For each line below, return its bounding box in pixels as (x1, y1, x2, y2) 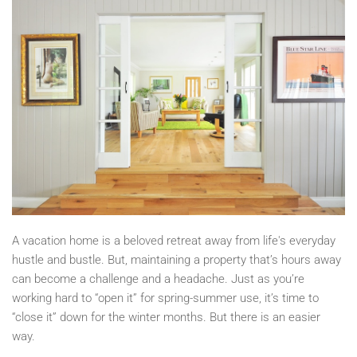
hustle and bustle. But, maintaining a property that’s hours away (12, 252, 341, 267)
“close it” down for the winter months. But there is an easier (12, 309, 320, 324)
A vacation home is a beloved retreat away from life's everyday (12, 233, 335, 248)
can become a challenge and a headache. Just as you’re (12, 271, 304, 286)
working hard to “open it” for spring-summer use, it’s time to (12, 290, 319, 305)
